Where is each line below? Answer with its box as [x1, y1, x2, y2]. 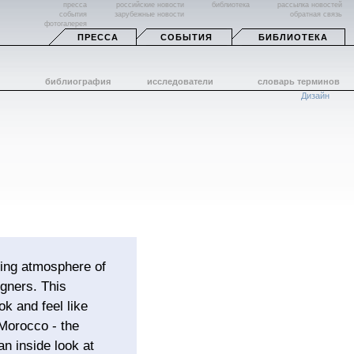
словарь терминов [258, 77, 340, 86]
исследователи [147, 77, 213, 86]
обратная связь [290, 10, 342, 18]
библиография [44, 77, 111, 86]
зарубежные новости [115, 10, 184, 18]
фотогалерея [44, 20, 87, 28]
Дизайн [301, 91, 330, 100]
